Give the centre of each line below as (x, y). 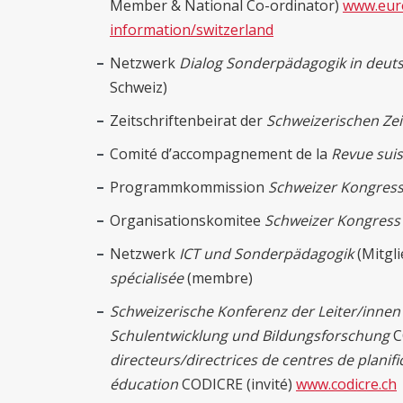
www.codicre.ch (346, 385)
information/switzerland (192, 30)
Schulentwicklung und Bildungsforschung (250, 336)
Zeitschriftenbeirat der (188, 121)
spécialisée (147, 278)
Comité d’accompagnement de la (220, 154)
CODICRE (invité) (237, 385)
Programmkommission (189, 188)
